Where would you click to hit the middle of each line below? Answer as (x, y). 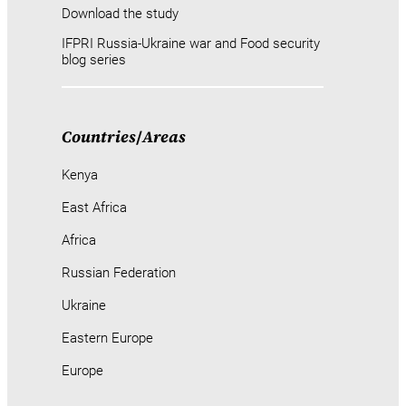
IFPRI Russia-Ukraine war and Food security (191, 44)
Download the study (120, 14)
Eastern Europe (107, 338)
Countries (99, 136)
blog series (94, 60)
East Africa (94, 208)
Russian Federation (119, 273)
